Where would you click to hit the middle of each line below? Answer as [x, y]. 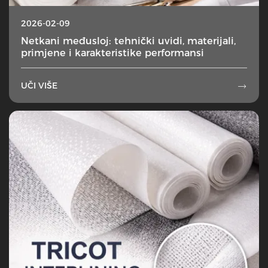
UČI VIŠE [39, 86]
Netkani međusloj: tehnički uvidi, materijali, [128, 41]
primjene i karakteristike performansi [112, 53]
